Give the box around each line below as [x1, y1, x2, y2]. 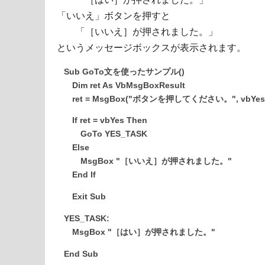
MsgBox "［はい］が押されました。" [64, 227, 215, 237]
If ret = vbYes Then [64, 116, 147, 125]
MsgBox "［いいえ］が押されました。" [64, 157, 232, 166]
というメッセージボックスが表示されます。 [57, 42, 246, 53]
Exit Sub [64, 192, 106, 202]
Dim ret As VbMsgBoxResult [64, 80, 185, 90]
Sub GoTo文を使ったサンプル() [64, 67, 185, 76]
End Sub [64, 249, 98, 258]
